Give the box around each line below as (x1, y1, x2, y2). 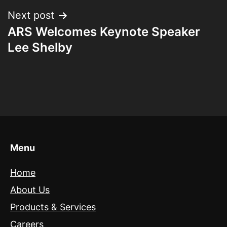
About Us (10, 184, 50, 196)
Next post (8, 9, 54, 22)
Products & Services (10, 202, 96, 213)
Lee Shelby (8, 40, 72, 55)
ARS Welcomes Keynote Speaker (8, 24, 200, 40)
